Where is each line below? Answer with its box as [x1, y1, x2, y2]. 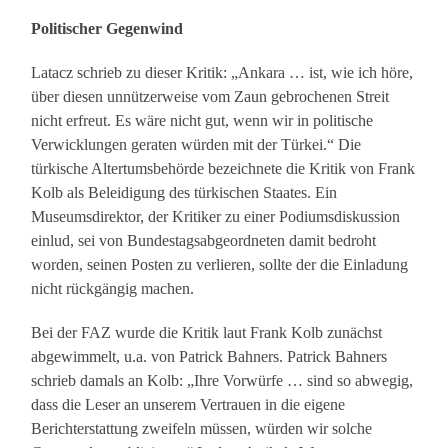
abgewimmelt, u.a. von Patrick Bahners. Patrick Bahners [31, 348, 388, 366]
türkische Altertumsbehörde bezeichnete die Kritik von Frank [31, 160, 416, 178]
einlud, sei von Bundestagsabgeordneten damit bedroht [31, 232, 377, 250]
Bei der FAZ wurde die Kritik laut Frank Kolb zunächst [31, 324, 383, 342]
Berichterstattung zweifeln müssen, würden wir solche [31, 420, 373, 438]
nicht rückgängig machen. [31, 280, 195, 298]
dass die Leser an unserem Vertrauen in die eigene [31, 396, 346, 414]
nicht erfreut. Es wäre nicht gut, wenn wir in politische [31, 112, 374, 130]
